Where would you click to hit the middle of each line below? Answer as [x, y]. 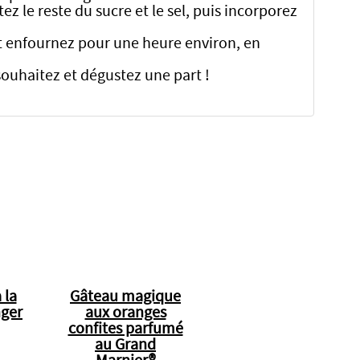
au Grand [125, 344]
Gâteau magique [125, 296]
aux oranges [125, 312]
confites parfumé [125, 328]
